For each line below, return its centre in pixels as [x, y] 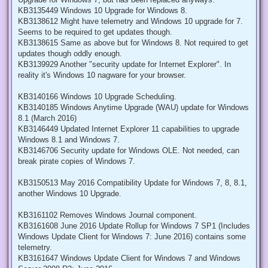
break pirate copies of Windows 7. [77, 161]
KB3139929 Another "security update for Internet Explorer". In [124, 64]
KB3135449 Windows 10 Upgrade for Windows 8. [103, 10]
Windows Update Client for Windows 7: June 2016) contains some [132, 236]
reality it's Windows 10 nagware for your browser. [102, 75]
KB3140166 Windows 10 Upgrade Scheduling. [97, 96]
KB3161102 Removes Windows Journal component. [107, 215]
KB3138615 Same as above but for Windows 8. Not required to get [133, 42]
